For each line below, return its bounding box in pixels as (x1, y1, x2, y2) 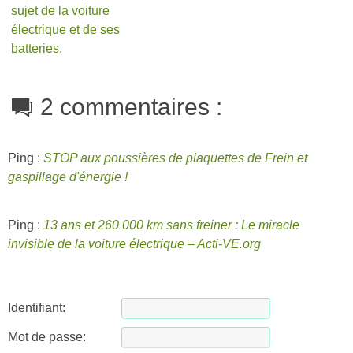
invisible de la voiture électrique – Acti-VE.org (8, 236, 261, 251)
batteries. (11, 41, 63, 56)
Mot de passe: (8, 329, 86, 344)
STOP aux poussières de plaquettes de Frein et (43, 150, 307, 165)
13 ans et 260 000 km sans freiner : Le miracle (43, 217, 299, 232)
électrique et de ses (11, 22, 121, 37)
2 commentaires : (40, 93, 223, 121)
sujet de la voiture (11, 3, 110, 18)
